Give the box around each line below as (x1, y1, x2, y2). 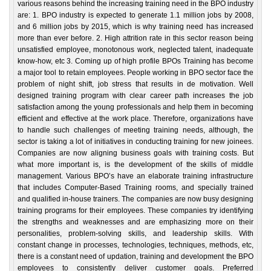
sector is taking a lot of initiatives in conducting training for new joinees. (18, 137, 253, 146)
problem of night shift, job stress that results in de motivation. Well (18, 80, 253, 88)
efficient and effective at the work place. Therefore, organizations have (18, 114, 253, 123)
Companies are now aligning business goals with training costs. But (18, 149, 253, 157)
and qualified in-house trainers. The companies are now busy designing (18, 195, 253, 203)
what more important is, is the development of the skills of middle (18, 160, 253, 169)
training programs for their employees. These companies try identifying (18, 206, 253, 215)
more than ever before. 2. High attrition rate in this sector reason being (18, 34, 253, 42)
